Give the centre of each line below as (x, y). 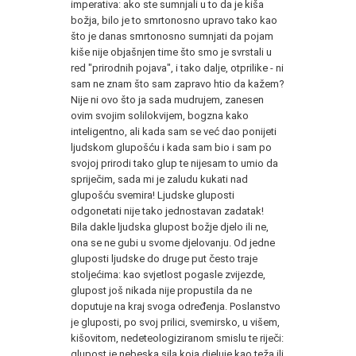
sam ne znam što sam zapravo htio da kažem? (178, 83)
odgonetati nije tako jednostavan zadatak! (167, 211)
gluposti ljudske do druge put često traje (164, 258)
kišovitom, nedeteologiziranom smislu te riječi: (177, 338)
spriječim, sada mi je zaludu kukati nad (159, 179)
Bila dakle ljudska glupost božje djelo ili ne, (170, 226)
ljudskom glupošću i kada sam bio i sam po (171, 147)
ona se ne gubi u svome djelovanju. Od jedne (173, 242)
